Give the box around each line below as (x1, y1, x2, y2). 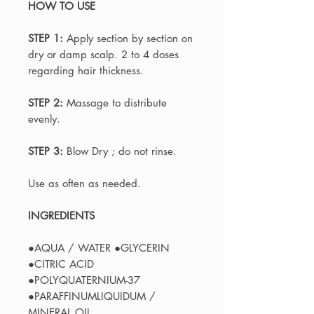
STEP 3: (28, 144, 67, 158)
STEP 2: (28, 96, 67, 110)
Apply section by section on (67, 32, 193, 46)
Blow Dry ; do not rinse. (67, 144, 177, 158)
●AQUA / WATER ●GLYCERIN (28, 241, 170, 255)
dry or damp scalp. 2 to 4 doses (28, 48, 179, 62)
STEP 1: (28, 32, 67, 46)
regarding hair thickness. (28, 64, 144, 78)
